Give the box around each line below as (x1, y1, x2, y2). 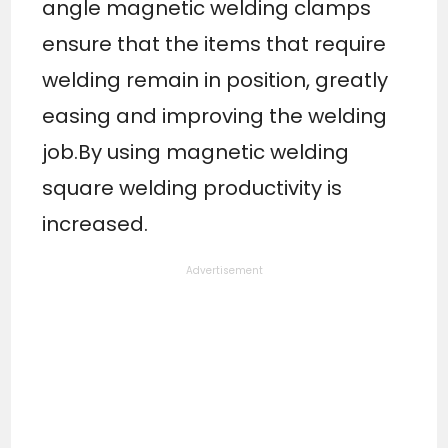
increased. (42, 210, 149, 239)
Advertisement (185, 263, 263, 279)
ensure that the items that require (42, 30, 387, 59)
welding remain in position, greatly (42, 66, 389, 95)
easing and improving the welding (42, 102, 388, 131)
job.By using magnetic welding (42, 138, 350, 167)
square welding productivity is (42, 174, 343, 203)
